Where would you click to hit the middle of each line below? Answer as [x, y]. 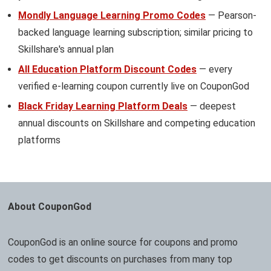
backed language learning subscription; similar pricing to [135, 33]
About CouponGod [50, 207]
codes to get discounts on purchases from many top [120, 260]
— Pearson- [231, 16]
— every [214, 70]
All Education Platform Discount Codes [107, 70]
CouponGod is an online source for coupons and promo [123, 243]
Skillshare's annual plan [66, 50]
